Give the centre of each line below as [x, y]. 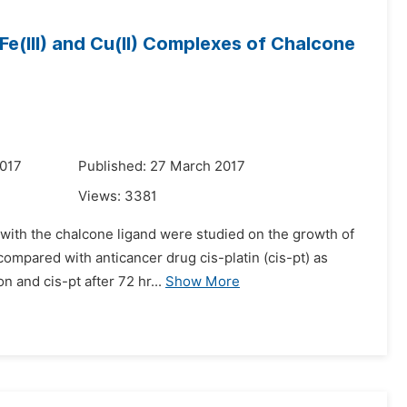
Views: [101, 196]
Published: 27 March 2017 [162, 166]
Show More [203, 282]
